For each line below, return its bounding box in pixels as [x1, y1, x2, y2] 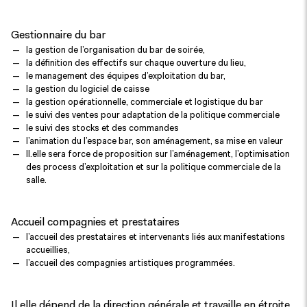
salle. [26, 176, 47, 185]
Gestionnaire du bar [11, 30, 106, 41]
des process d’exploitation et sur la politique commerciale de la [26, 163, 281, 172]
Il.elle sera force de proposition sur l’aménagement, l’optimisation [26, 150, 290, 159]
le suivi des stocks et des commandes [26, 124, 179, 133]
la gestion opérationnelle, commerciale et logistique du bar [26, 98, 263, 107]
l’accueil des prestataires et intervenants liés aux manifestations [26, 233, 285, 242]
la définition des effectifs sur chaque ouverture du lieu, [26, 59, 246, 68]
